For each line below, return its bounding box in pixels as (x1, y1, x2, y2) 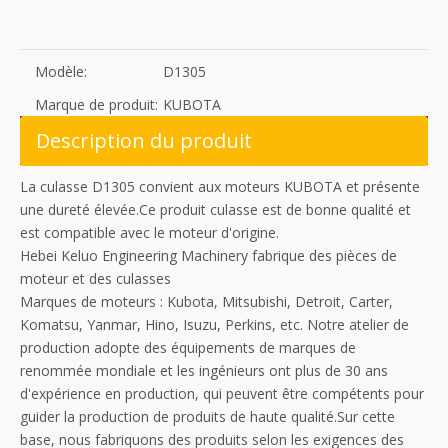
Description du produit (36, 127, 252, 155)
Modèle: (35, 62, 87, 82)
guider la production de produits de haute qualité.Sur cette (20, 407, 395, 427)
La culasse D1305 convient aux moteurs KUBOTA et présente (20, 177, 420, 197)
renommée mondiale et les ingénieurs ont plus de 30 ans (20, 361, 388, 381)
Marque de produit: (35, 95, 158, 115)
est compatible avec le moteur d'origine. (20, 223, 279, 243)
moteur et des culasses (20, 269, 171, 289)
